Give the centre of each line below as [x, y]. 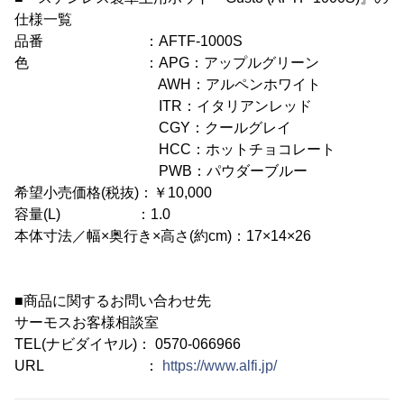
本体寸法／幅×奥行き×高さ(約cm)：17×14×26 [163, 235]
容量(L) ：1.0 [92, 214]
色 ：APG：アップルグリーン [167, 62]
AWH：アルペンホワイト [168, 84]
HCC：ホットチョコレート [175, 149]
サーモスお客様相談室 [87, 322]
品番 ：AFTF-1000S [129, 41]
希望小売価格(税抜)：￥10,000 [113, 192]
